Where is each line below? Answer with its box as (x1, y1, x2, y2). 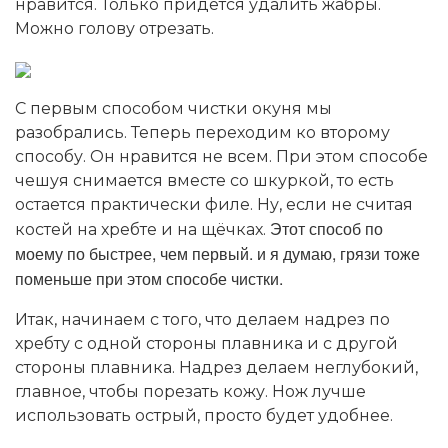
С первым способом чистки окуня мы (15, 98, 332, 118)
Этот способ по (270, 216, 383, 240)
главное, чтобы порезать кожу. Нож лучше (15, 381, 366, 401)
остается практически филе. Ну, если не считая (15, 194, 413, 214)
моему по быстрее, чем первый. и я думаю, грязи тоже (15, 241, 420, 265)
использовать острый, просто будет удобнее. (15, 405, 393, 425)
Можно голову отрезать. (15, 18, 214, 38)
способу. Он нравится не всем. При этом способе (15, 146, 428, 166)
